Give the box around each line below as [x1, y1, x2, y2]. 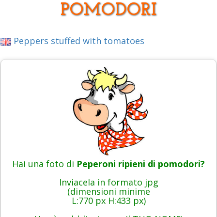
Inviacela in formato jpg [59, 176, 158, 188]
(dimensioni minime [67, 186, 150, 198]
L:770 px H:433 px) [71, 195, 146, 207]
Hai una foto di [12, 158, 77, 170]
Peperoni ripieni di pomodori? [77, 158, 205, 170]
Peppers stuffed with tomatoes [11, 35, 144, 47]
